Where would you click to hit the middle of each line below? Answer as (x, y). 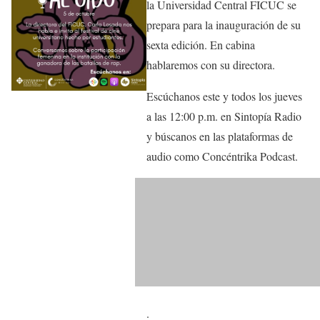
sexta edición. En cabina (201, 45)
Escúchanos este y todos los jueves (225, 96)
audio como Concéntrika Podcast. (222, 156)
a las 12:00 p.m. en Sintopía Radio (224, 116)
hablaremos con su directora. (211, 65)
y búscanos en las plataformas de (220, 136)
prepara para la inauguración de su (224, 25)
